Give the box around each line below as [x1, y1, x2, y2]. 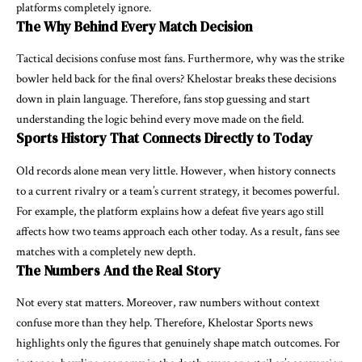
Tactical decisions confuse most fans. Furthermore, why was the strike [16, 51, 344, 67]
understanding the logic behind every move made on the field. [16, 112, 304, 128]
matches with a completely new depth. [16, 243, 196, 259]
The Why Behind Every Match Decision [16, 17, 253, 37]
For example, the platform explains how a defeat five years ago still [16, 203, 324, 219]
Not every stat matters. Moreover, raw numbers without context [16, 295, 320, 311]
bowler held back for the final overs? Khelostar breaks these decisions [16, 71, 336, 87]
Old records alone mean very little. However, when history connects [16, 162, 335, 179]
